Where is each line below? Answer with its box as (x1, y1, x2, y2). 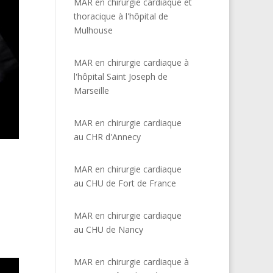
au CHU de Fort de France (73, 177, 176, 190)
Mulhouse (73, 24, 113, 37)
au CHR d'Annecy (73, 131, 141, 143)
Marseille (73, 85, 109, 97)
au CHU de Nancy (73, 224, 143, 236)
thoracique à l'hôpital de (73, 10, 168, 23)
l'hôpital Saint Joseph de (73, 71, 168, 83)
